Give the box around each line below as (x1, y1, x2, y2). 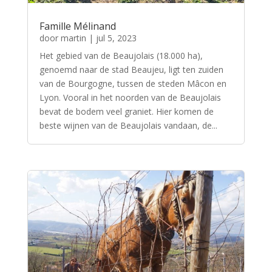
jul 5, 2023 (95, 32, 137, 44)
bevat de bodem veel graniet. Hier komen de (39, 106, 214, 118)
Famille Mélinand (39, 19, 116, 33)
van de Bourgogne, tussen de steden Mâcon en (39, 78, 226, 90)
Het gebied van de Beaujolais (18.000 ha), (39, 50, 203, 62)
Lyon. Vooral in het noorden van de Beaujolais (39, 92, 221, 104)
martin (60, 32, 86, 44)
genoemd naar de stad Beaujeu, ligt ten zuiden (39, 64, 223, 76)
